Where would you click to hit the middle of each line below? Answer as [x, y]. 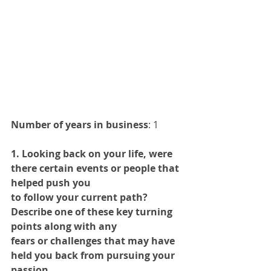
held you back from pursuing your [94, 256]
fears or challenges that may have [94, 241]
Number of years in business [80, 125]
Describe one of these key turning [93, 212]
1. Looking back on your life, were [93, 154]
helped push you [51, 183]
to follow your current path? [80, 198]
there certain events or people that [96, 168]
